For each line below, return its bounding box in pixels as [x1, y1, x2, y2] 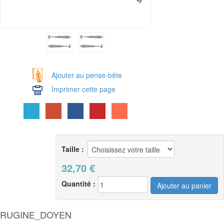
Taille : [61, 144, 84, 154]
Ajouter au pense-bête [51, 70, 122, 80]
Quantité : [61, 178, 95, 189]
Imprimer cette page [51, 84, 115, 94]
